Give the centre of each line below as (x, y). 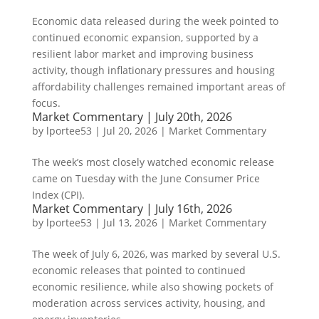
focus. (46, 103)
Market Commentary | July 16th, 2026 (132, 209)
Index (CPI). (58, 195)
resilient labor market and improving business (142, 54)
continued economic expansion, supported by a (145, 37)
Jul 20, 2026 (130, 131)
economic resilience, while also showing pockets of (152, 287)
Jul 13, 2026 (130, 223)
